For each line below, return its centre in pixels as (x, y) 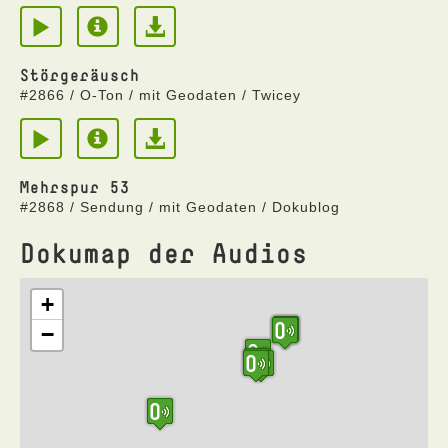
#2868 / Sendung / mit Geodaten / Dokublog (180, 207)
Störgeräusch (80, 75)
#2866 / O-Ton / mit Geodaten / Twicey (160, 95)
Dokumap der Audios (164, 252)
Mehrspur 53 (75, 187)
